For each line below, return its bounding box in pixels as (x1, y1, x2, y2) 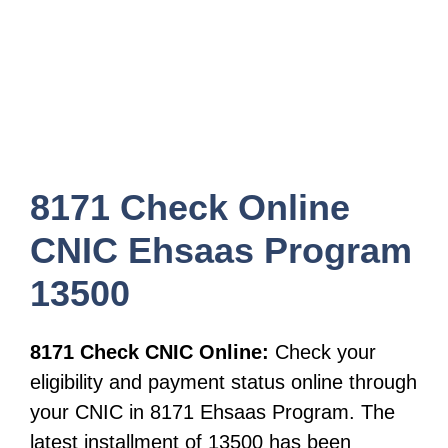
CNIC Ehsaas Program (30, 229, 412, 271)
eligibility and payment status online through (30, 371, 417, 393)
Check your (269, 341, 376, 363)
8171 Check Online (30, 186, 350, 228)
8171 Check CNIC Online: (30, 341, 269, 363)
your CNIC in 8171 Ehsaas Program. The (30, 401, 395, 423)
